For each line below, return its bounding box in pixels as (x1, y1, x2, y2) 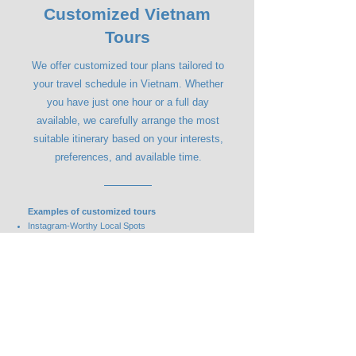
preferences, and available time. (54, 151, 202, 163)
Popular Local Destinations (28, 253, 130, 262)
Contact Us (99, 313, 153, 326)
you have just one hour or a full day (47, 96, 209, 108)
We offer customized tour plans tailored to (32, 60, 224, 72)
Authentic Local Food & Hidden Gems (28, 269, 172, 278)
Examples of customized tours (28, 207, 156, 216)
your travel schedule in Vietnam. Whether (33, 78, 223, 90)
